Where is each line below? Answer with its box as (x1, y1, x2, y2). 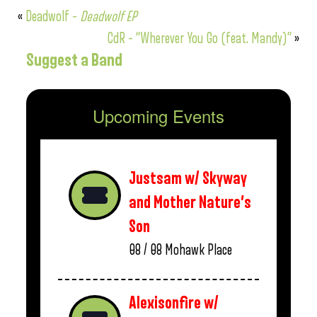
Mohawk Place (165, 243, 232, 258)
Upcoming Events (93, 103, 224, 128)
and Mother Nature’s (129, 194, 251, 212)
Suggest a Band (26, 51, 122, 69)
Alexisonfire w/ (129, 294, 219, 312)
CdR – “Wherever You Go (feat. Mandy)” (107, 31, 292, 46)
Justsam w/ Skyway (129, 170, 247, 188)
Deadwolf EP (80, 9, 137, 24)
